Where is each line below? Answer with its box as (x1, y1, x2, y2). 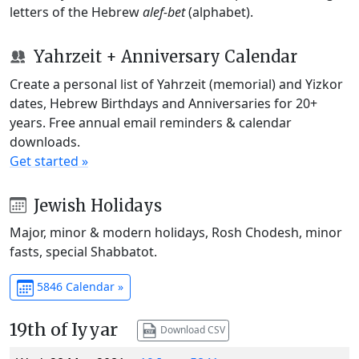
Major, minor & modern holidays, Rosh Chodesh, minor (10, 224, 342, 242)
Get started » (10, 151, 88, 170)
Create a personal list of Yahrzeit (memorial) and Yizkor (10, 75, 343, 93)
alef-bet (143, 2, 185, 21)
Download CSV (157, 322, 225, 337)
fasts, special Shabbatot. (10, 243, 157, 261)
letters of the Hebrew (10, 2, 143, 21)
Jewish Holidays (29, 195, 162, 216)
